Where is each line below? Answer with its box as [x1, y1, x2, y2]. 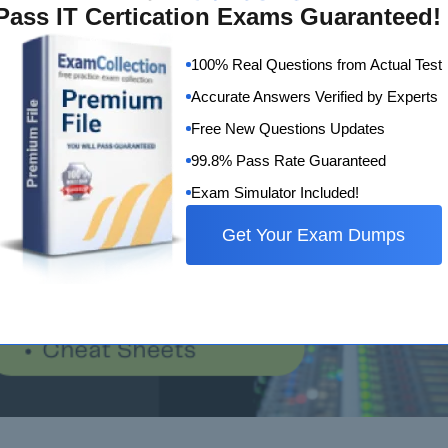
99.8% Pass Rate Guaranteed [190, 151, 386, 169]
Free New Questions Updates [190, 119, 385, 137]
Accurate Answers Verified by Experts [190, 87, 438, 105]
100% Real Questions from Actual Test [190, 55, 442, 73]
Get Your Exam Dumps [222, 224, 405, 245]
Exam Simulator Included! [190, 183, 359, 201]
